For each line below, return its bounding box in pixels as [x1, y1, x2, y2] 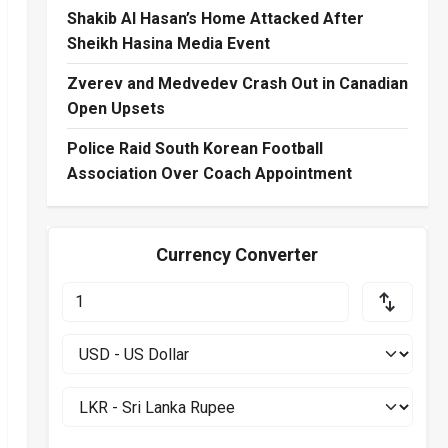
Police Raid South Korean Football [66, 139, 323, 159]
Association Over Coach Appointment [66, 164, 352, 184]
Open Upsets [66, 99, 165, 119]
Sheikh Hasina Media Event [66, 34, 270, 54]
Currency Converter [156, 243, 319, 265]
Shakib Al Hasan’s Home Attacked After [66, 9, 364, 29]
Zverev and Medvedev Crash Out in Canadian [66, 74, 408, 94]
